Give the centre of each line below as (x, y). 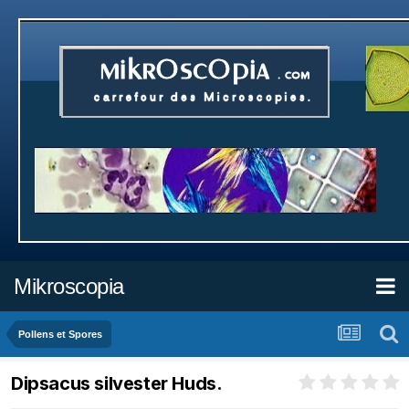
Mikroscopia (69, 286)
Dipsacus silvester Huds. (117, 384)
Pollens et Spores (60, 334)
